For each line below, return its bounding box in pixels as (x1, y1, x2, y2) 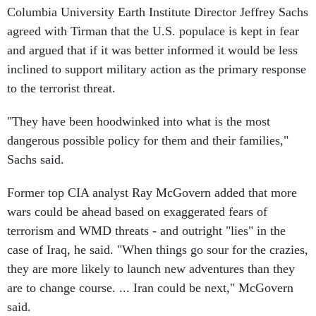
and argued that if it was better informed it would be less (7, 43, 298, 57)
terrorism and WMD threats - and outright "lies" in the (7, 224, 286, 238)
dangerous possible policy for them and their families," (7, 133, 288, 147)
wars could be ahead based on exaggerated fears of (7, 205, 267, 219)
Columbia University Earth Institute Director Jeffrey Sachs (7, 5, 308, 19)
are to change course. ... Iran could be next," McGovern (7, 281, 293, 295)
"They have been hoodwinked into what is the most (7, 114, 270, 128)
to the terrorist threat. (7, 81, 116, 95)
